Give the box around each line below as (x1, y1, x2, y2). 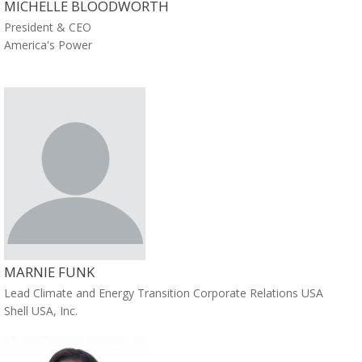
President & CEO (4, 19, 91, 36)
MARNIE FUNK (4, 262, 95, 281)
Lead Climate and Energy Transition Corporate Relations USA (4, 284, 323, 301)
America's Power (4, 37, 92, 53)
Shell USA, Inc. (4, 302, 78, 318)
